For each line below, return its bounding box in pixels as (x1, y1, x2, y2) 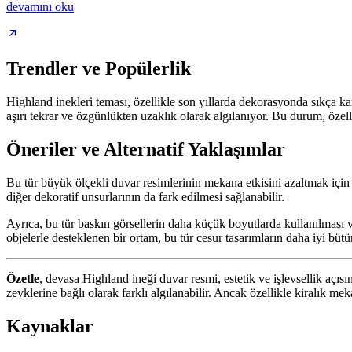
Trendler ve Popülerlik (6, 58, 191, 79)
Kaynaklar (6, 315, 93, 336)
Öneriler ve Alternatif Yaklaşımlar (6, 138, 285, 159)
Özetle (6, 271, 39, 285)
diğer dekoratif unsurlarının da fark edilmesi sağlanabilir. (6, 189, 284, 203)
